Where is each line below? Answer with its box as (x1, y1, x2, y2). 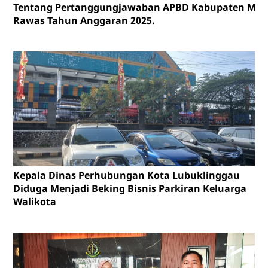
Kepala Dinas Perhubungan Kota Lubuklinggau (13, 169, 240, 182)
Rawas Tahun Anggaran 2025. (13, 14, 155, 28)
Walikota (13, 195, 56, 209)
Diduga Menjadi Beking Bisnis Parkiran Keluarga (13, 182, 246, 196)
